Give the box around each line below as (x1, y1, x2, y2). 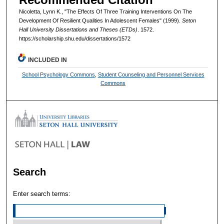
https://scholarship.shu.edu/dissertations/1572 (18, 35, 130, 42)
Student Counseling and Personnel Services (97, 71, 204, 78)
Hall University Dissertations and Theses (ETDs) (18, 26, 137, 33)
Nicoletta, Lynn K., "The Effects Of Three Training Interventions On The (18, 8, 192, 15)
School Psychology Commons (21, 71, 95, 78)
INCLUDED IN (28, 56, 67, 64)
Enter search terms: (13, 190, 71, 198)
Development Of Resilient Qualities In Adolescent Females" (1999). (18, 17, 182, 24)
